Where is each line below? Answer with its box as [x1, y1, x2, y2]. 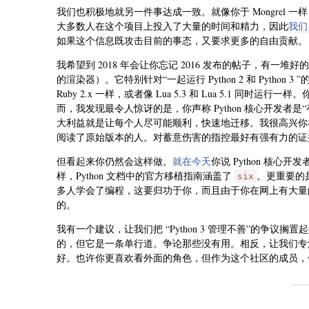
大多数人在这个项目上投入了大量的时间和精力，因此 [57, 19, 288, 32]
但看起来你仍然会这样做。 [57, 154, 172, 168]
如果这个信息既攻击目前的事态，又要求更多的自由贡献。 [57, 33, 308, 47]
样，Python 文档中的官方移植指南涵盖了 [57, 168, 235, 182]
